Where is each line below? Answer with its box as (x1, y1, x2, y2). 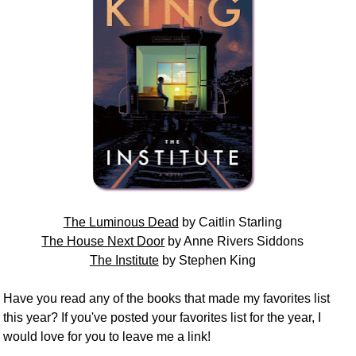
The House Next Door (41, 234, 165, 248)
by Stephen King (158, 253, 256, 267)
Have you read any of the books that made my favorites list (3, 291, 331, 305)
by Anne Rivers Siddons (164, 234, 304, 248)
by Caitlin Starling (178, 215, 282, 229)
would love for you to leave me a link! (3, 329, 211, 343)
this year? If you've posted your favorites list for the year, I (3, 310, 322, 324)
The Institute (89, 253, 159, 267)
